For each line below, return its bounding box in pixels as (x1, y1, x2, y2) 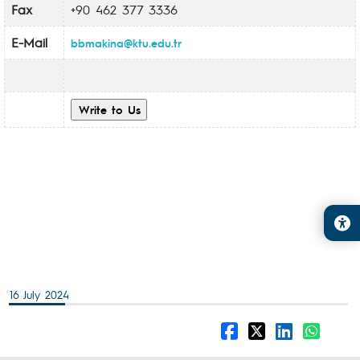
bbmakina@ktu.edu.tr (71, 35, 182, 50)
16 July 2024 (10, 287, 69, 301)
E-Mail (11, 34, 47, 51)
